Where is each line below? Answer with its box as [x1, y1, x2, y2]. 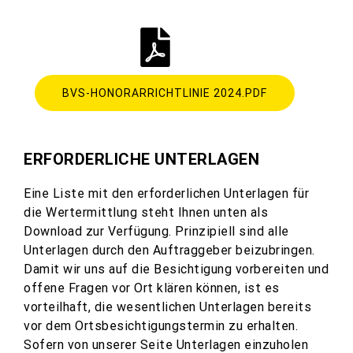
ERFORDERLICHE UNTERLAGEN [24, 150, 259, 169]
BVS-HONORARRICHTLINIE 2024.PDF [62, 87, 267, 99]
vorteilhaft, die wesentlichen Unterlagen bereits [24, 299, 311, 314]
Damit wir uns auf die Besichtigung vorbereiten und [24, 262, 329, 277]
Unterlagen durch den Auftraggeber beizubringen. [24, 243, 315, 258]
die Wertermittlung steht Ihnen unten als [24, 205, 268, 220]
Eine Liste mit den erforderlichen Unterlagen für [24, 186, 309, 201]
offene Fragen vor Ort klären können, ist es [24, 281, 280, 295]
